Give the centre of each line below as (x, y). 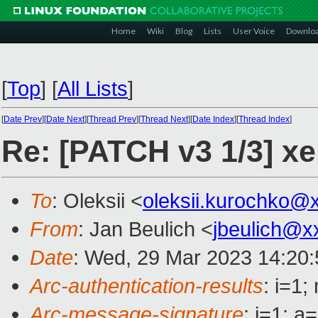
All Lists (93, 88)
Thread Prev (113, 119)
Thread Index (264, 119)
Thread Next (164, 119)
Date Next (65, 119)
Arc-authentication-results (147, 286)
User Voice (254, 31)
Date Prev (23, 119)
